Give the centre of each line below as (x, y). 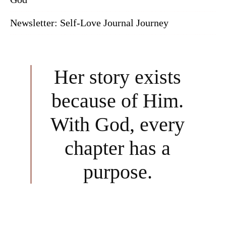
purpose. (118, 172)
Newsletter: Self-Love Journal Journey (89, 22)
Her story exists (118, 77)
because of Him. (118, 100)
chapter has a (118, 148)
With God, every (118, 124)
